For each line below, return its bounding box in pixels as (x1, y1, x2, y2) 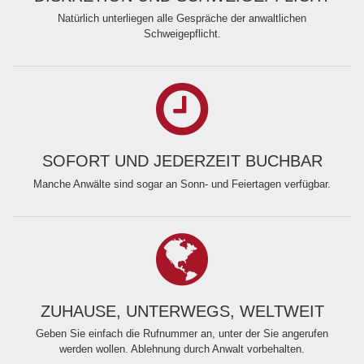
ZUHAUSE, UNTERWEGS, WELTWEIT (40, 301, 324, 320)
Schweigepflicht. (143, 28, 221, 41)
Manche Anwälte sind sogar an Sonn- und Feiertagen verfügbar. (33, 177, 331, 190)
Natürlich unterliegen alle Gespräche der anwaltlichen (58, 12, 306, 25)
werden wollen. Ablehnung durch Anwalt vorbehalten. (59, 343, 305, 356)
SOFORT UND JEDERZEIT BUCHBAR (41, 152, 323, 171)
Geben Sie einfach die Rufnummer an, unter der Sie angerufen (36, 327, 328, 340)
